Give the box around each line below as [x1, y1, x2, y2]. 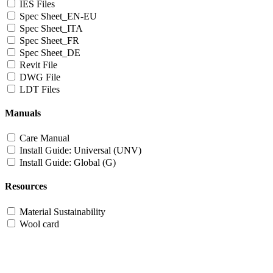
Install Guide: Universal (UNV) [19, 145, 141, 156]
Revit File [19, 59, 57, 70]
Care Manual [19, 133, 69, 144]
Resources [5, 181, 47, 192]
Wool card [19, 218, 59, 229]
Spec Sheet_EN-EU [19, 10, 97, 21]
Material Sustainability [19, 206, 105, 217]
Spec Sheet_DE [19, 47, 80, 58]
